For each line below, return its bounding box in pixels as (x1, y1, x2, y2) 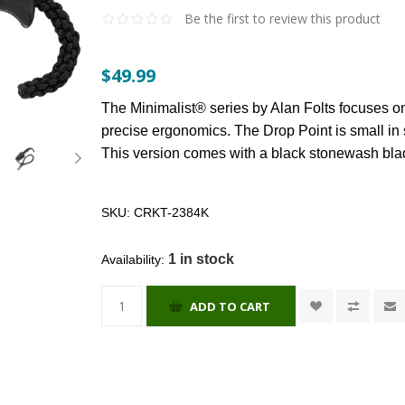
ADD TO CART (190, 297, 271, 315)
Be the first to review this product (184, 10, 381, 28)
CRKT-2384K (134, 205, 210, 221)
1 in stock (168, 251, 235, 268)
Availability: (101, 252, 165, 268)
